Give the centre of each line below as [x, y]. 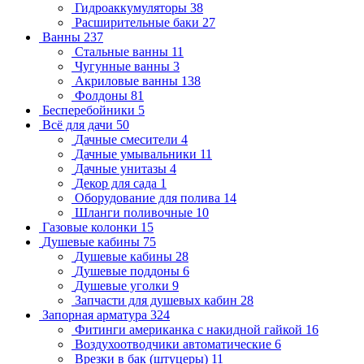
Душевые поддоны [129, 271]
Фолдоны [103, 95]
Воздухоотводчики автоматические [175, 344]
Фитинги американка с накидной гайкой [190, 329]
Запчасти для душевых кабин [158, 300]
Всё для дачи [79, 124]
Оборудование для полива [149, 197]
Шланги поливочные [135, 212]
